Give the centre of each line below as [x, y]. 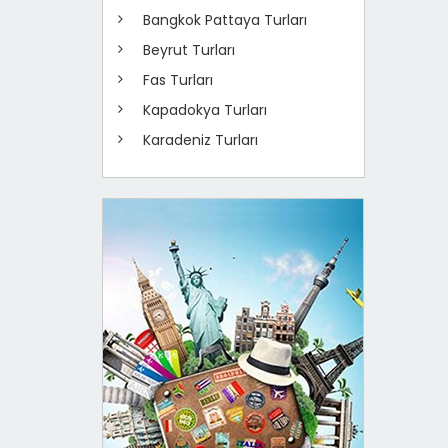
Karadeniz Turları [200, 140]
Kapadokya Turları [205, 110]
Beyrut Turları [189, 50]
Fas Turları [178, 80]
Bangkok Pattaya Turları [225, 20]
